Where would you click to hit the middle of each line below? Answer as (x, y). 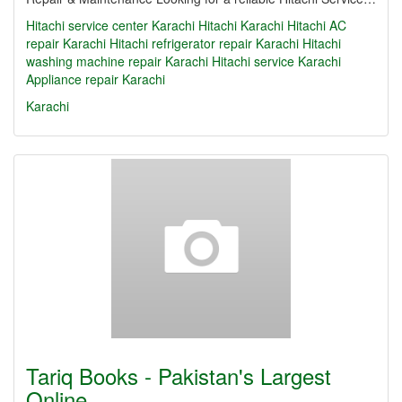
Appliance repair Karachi (96, 79)
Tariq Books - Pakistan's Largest (179, 376)
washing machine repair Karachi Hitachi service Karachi (184, 61)
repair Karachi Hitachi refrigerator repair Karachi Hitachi (184, 43)
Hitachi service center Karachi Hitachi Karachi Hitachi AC (186, 25)
